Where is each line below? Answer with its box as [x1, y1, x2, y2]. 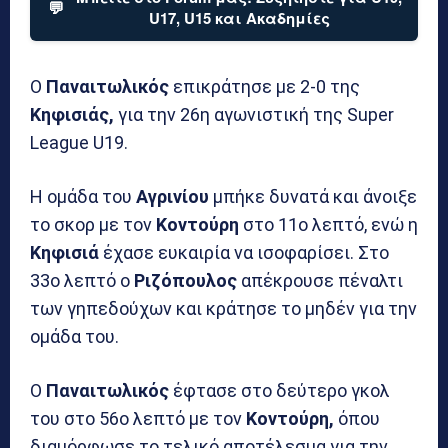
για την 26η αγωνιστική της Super [114, 103, 394, 125]
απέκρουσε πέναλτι [237, 269, 403, 291]
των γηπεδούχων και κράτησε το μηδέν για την [30, 297, 417, 319]
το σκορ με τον [30, 213, 156, 235]
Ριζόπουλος [134, 269, 237, 291]
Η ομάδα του [30, 185, 136, 207]
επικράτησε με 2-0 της [169, 75, 360, 97]
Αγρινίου [136, 185, 209, 207]
